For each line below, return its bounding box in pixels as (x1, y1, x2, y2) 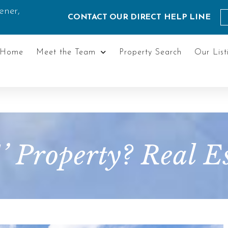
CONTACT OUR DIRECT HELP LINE (68, 13, 211, 21)
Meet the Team (36, 48, 96, 56)
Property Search (119, 48, 182, 56)
